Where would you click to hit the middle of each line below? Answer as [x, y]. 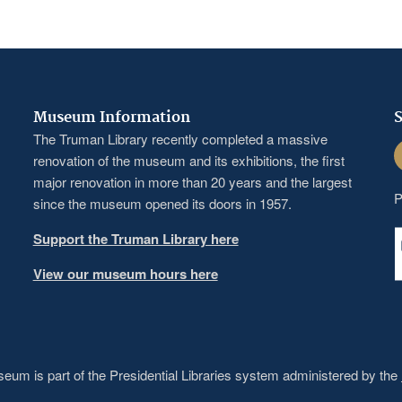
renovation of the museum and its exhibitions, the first [188, 160]
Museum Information [111, 117]
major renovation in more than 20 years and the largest [192, 181]
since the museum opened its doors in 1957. [162, 203]
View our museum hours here [125, 273]
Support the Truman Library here [135, 238]
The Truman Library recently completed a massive [180, 138]
